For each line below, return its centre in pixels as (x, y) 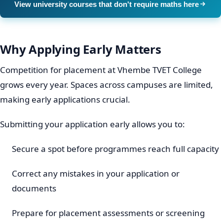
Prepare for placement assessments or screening (108, 213)
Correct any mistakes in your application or (96, 173)
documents (34, 188)
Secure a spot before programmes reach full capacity (115, 148)
